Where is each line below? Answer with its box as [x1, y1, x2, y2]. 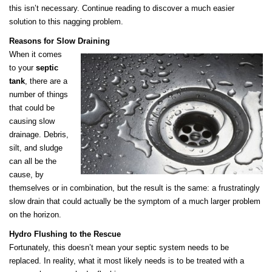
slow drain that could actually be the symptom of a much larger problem [9, 197, 260, 206]
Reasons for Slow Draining [9, 36, 110, 46]
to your [9, 63, 36, 73]
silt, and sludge [9, 143, 63, 153]
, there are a [25, 76, 67, 86]
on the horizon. [9, 210, 61, 220]
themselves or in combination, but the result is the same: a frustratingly [9, 183, 260, 193]
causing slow [9, 117, 55, 126]
